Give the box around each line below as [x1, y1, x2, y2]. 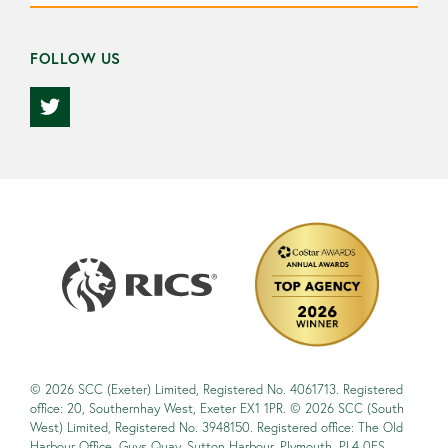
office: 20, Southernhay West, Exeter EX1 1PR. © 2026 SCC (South [30, 400, 404, 417]
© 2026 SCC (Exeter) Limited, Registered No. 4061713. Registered [30, 381, 403, 398]
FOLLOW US [30, 49, 121, 68]
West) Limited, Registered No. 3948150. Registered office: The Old [30, 419, 403, 436]
